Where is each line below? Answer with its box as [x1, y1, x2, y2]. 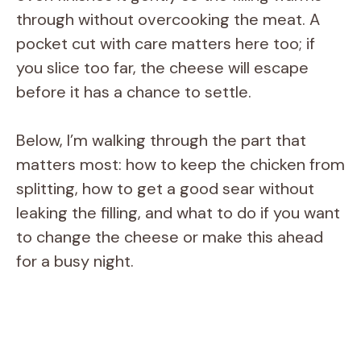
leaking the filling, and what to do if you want [16, 201, 340, 223]
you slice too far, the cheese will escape [16, 56, 309, 78]
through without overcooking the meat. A [16, 8, 320, 30]
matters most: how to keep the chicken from [16, 153, 345, 175]
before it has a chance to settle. [16, 81, 251, 102]
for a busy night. [16, 250, 134, 272]
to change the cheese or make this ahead [16, 226, 323, 247]
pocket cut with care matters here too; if [16, 32, 315, 54]
